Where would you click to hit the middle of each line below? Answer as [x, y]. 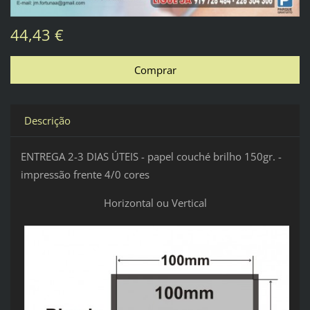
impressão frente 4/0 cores [85, 175]
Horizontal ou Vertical [155, 203]
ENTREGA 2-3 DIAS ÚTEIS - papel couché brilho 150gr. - [151, 157]
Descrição [47, 121]
